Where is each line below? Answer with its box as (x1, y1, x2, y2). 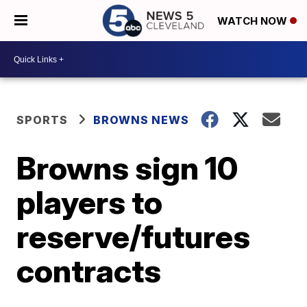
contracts (16, 251, 162, 290)
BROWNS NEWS (93, 113, 190, 127)
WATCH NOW (217, 14, 290, 28)
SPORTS (16, 113, 69, 127)
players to (16, 183, 163, 221)
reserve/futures (16, 217, 251, 256)
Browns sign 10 (16, 149, 238, 187)
